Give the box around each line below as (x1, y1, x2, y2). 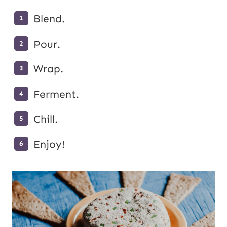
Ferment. (33, 87, 79, 101)
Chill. (33, 112, 58, 126)
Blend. (33, 12, 65, 26)
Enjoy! (33, 137, 65, 151)
